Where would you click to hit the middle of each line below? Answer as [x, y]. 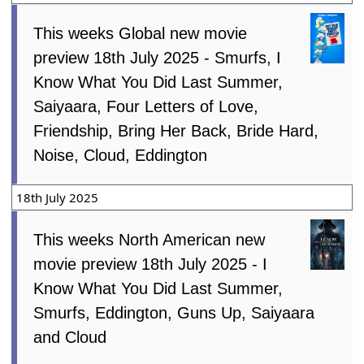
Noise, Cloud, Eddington [121, 155]
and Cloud [70, 337]
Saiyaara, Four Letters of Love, [146, 106]
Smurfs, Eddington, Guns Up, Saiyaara [174, 312]
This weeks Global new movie [141, 33]
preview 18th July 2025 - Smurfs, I [158, 57]
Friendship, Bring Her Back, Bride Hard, [176, 130]
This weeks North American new [149, 239]
